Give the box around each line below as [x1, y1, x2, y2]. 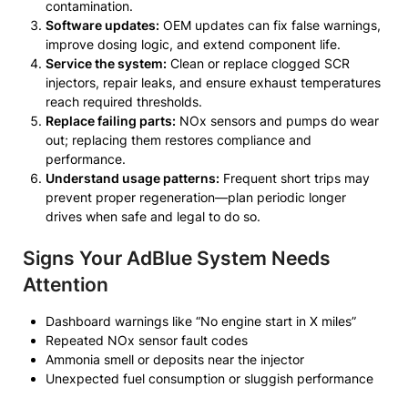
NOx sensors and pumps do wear [176, 113, 379, 128]
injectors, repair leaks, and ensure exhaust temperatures [46, 75, 381, 90]
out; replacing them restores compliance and [46, 132, 311, 148]
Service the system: [46, 56, 167, 71]
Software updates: [46, 17, 159, 33]
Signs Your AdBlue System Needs [23, 247, 331, 270]
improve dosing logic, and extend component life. [46, 36, 341, 52]
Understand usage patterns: [46, 170, 219, 186]
